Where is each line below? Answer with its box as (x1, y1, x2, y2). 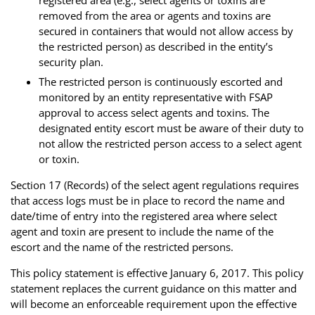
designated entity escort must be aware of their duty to (39, 120, 304, 135)
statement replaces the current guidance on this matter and (11, 281, 297, 295)
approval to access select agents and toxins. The (39, 105, 269, 120)
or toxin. (39, 151, 79, 166)
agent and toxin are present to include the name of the (11, 224, 274, 238)
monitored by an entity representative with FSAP (39, 89, 273, 104)
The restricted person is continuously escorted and (39, 74, 283, 89)
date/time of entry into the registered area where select (11, 208, 277, 223)
